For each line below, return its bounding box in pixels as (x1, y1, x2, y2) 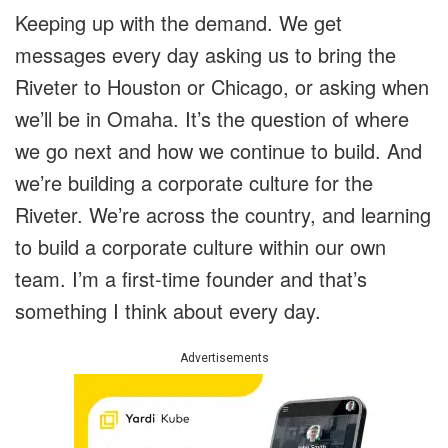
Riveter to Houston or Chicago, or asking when (15, 72, 429, 102)
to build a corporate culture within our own (15, 232, 386, 262)
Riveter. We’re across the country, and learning (15, 200, 431, 230)
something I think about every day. (15, 296, 321, 326)
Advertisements (179, 351, 269, 366)
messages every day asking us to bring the (15, 40, 396, 70)
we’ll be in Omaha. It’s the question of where (15, 104, 409, 134)
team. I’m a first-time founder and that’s (15, 264, 367, 294)
